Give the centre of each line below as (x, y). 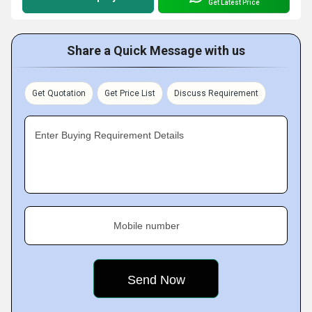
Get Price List (130, 93)
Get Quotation (59, 93)
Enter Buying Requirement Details (109, 135)
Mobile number (147, 226)
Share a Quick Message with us (156, 50)
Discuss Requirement (216, 93)
